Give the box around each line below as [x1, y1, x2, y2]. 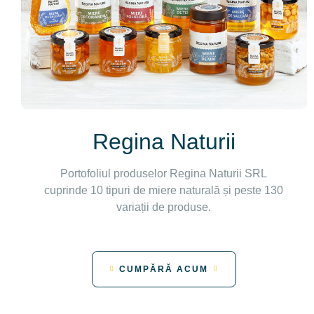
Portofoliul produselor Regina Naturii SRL [60, 167, 268, 179]
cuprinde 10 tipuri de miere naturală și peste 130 [44, 184, 284, 196]
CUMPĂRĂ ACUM [118, 264, 208, 274]
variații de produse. [116, 200, 212, 213]
